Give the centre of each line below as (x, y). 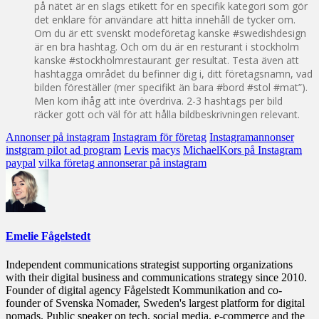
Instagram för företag (159, 137)
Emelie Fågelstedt (48, 236)
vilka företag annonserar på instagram (122, 163)
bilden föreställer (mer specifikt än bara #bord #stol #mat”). (171, 88)
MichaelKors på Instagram (242, 150)
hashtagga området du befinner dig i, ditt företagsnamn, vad (173, 74)
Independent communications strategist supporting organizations (149, 264)
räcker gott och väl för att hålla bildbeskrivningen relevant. (167, 115)
